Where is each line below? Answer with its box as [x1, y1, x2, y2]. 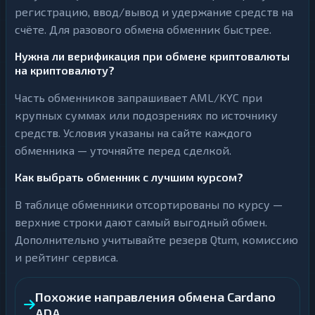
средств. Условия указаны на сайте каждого [15, 126, 252, 139]
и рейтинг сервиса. [15, 250, 118, 264]
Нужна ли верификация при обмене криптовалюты [15, 49, 290, 63]
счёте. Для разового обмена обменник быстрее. [15, 22, 271, 36]
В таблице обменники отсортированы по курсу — [15, 198, 283, 211]
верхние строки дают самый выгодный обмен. [15, 215, 267, 229]
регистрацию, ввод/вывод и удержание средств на [15, 5, 293, 18]
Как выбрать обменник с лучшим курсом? [15, 170, 243, 184]
